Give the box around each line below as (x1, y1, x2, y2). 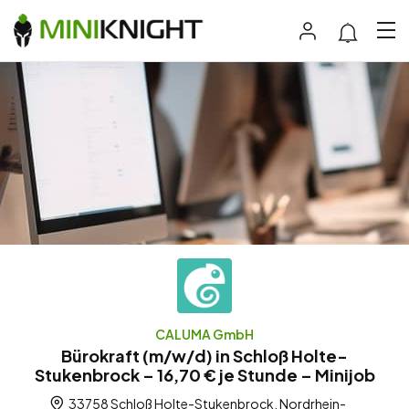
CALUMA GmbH (155, 325, 254, 342)
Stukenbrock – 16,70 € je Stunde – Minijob (34, 363, 375, 385)
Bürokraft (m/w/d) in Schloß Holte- (61, 344, 348, 366)
